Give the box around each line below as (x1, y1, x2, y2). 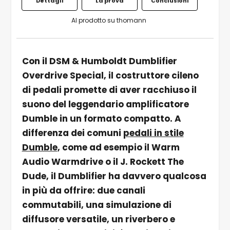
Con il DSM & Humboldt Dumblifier (22, 54, 177, 67)
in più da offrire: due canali (22, 184, 145, 197)
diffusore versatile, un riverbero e (22, 213, 175, 225)
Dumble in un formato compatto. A (22, 112, 181, 125)
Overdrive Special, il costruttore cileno (22, 69, 199, 82)
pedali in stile (123, 126, 184, 139)
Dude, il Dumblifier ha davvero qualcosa (22, 169, 206, 182)
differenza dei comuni (22, 126, 123, 139)
